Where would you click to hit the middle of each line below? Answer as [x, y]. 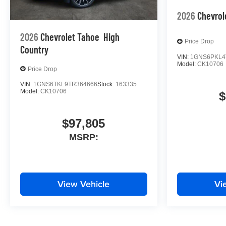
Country [34, 50]
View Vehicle [84, 184]
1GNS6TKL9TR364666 [65, 84]
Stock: [106, 84]
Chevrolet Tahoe [70, 37]
